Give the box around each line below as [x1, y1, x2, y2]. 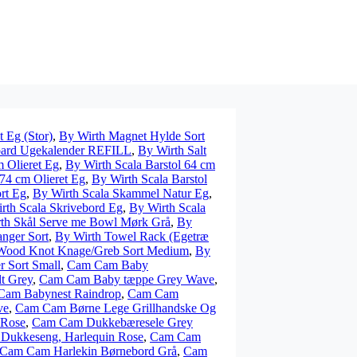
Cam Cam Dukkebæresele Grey [32, 316, 193, 329]
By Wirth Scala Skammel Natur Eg [33, 186, 209, 200]
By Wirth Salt [138, 143, 206, 157]
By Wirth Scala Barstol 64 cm [65, 158, 215, 171]
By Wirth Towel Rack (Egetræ [55, 229, 209, 243]
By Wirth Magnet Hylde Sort [59, 129, 205, 143]
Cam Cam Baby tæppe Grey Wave [39, 273, 214, 286]
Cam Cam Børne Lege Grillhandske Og [15, 301, 216, 315]
